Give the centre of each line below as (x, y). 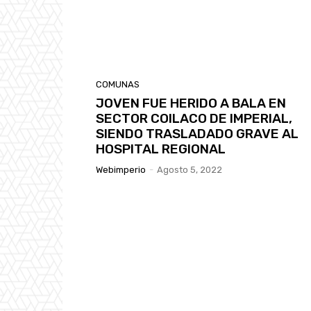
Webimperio (121, 170)
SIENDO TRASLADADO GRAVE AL (197, 134)
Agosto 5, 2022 (190, 170)
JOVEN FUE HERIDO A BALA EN (191, 103)
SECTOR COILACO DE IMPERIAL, (194, 119)
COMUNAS (118, 85)
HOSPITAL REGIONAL (161, 149)
